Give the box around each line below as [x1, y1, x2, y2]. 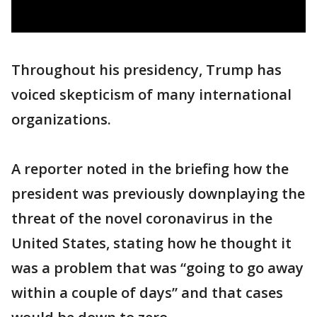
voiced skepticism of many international [11, 85, 292, 104]
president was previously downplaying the [11, 184, 305, 203]
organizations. [11, 110, 111, 129]
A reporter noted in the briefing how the [11, 159, 289, 178]
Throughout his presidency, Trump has [11, 60, 282, 79]
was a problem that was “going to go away [11, 258, 304, 277]
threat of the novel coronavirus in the [11, 209, 272, 228]
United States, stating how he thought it [11, 234, 292, 253]
